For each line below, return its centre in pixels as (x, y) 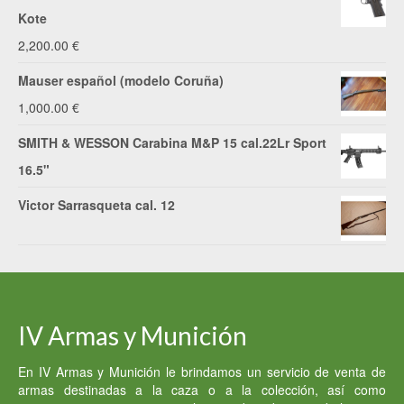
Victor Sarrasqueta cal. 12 (96, 205)
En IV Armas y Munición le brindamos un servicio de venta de (202, 372)
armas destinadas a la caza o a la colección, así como (202, 390)
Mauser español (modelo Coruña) (121, 81)
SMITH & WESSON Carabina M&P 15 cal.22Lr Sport (172, 143)
